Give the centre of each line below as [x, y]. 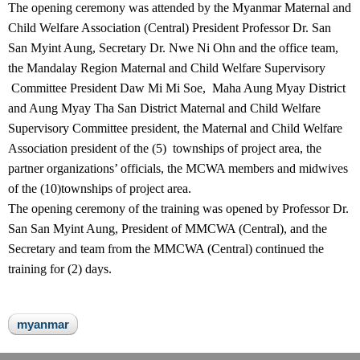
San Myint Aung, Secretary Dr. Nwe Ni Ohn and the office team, [173, 47]
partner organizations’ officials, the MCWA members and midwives [178, 168]
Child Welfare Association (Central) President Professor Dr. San [170, 27]
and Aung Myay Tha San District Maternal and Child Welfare [164, 108]
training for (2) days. [60, 268]
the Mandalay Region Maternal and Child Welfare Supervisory [167, 67]
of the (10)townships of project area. [100, 188]
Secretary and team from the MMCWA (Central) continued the [166, 248]
